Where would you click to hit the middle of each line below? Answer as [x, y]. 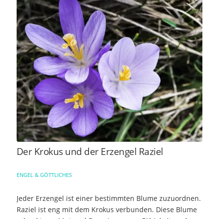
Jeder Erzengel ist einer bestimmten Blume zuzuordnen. [109, 198]
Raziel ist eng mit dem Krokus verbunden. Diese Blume [107, 209]
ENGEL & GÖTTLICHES [44, 175]
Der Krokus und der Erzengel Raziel [90, 151]
